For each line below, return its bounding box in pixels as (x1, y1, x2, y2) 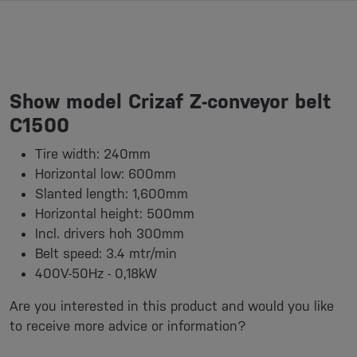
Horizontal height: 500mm (35, 206, 194, 222)
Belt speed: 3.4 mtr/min (35, 245, 177, 261)
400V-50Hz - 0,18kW (35, 265, 157, 281)
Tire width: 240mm (35, 146, 151, 162)
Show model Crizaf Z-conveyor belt (10, 90, 331, 113)
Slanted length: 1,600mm (35, 186, 188, 202)
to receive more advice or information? (10, 318, 246, 334)
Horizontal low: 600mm (35, 166, 176, 182)
